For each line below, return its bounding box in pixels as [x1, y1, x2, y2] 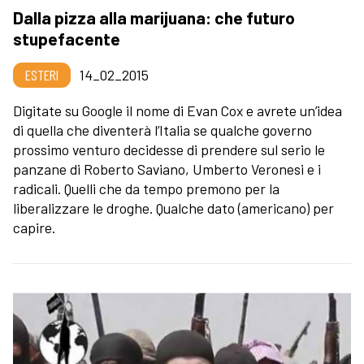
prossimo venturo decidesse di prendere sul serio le [13, 140, 325, 158]
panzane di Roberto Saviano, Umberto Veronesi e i [13, 159, 321, 178]
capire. [13, 218, 55, 236]
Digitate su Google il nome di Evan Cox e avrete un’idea [13, 101, 342, 119]
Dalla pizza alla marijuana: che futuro [13, 6, 295, 28]
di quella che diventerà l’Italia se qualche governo [13, 120, 312, 139]
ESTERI [25, 65, 58, 84]
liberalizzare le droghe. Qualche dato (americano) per [13, 198, 334, 217]
